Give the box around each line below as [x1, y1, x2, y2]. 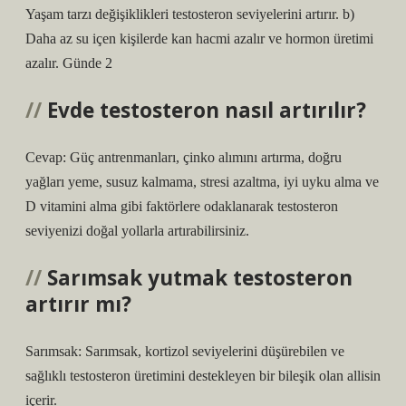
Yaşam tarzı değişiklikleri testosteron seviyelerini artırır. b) [25, 6, 354, 22]
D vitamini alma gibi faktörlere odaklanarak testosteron [25, 198, 338, 214]
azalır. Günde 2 [25, 55, 112, 71]
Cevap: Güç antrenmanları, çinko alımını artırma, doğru [25, 150, 342, 165]
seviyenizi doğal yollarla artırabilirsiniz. [25, 223, 249, 238]
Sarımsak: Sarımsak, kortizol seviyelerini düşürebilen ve [25, 343, 344, 359]
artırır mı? [25, 290, 131, 318]
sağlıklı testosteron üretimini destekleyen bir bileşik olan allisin [25, 368, 381, 383]
